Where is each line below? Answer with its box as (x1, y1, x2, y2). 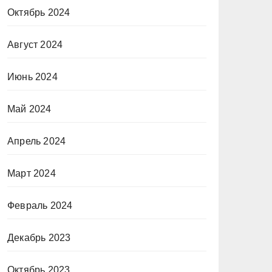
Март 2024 (7, 168, 56, 178)
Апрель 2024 (7, 136, 66, 146)
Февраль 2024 (7, 200, 73, 211)
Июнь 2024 (7, 72, 58, 82)
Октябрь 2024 (7, 7, 70, 18)
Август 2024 (7, 39, 63, 50)
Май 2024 (7, 104, 52, 114)
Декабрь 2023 (7, 233, 71, 243)
